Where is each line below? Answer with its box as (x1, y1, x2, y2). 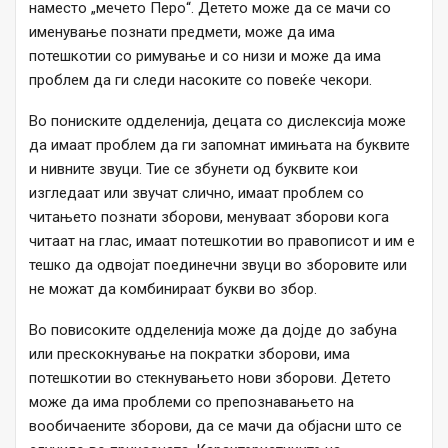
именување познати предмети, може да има (29, 23, 335, 42)
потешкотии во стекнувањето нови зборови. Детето (29, 369, 391, 388)
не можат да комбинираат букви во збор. (29, 280, 317, 299)
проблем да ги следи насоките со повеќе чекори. (29, 71, 372, 90)
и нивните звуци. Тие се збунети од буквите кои (29, 160, 358, 179)
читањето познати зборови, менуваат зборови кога (29, 208, 389, 227)
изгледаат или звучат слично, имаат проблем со (29, 184, 364, 203)
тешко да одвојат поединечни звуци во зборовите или (29, 256, 407, 275)
